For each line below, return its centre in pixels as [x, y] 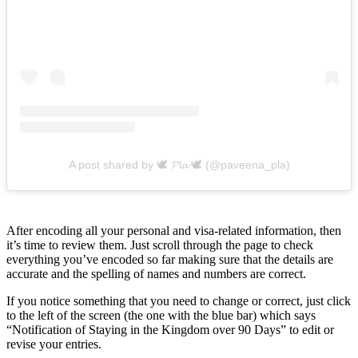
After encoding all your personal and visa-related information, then [174, 230]
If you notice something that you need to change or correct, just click [179, 300]
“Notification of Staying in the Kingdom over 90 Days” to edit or [170, 329]
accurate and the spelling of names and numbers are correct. [156, 273]
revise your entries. [54, 344]
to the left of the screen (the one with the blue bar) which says [161, 315]
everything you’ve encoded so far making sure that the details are [170, 259]
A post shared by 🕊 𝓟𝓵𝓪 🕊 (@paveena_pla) [179, 164]
